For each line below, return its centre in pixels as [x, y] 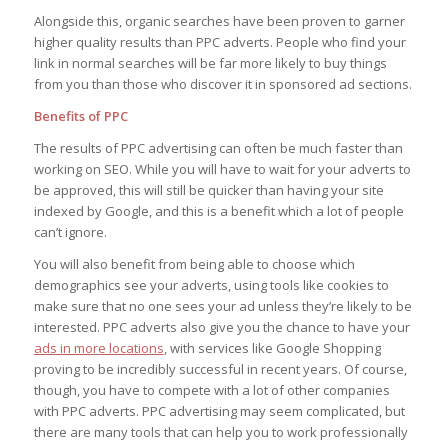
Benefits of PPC [80, 116]
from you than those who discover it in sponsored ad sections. [222, 84]
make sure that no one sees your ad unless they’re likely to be [222, 306]
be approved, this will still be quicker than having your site [208, 190]
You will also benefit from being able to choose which [194, 264]
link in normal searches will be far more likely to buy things [210, 63]
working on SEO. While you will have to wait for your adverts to [222, 169]
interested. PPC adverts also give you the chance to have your [221, 327]
